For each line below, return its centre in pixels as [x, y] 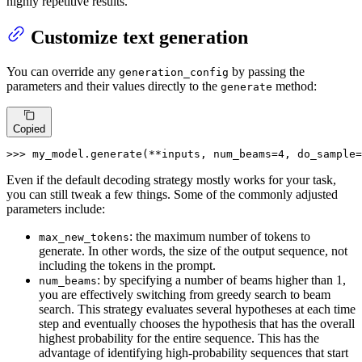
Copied [29, 128]
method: [295, 86]
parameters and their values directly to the [114, 86]
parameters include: [56, 208]
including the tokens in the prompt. [127, 265]
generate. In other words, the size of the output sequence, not [193, 250]
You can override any [63, 72]
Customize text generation [139, 38]
